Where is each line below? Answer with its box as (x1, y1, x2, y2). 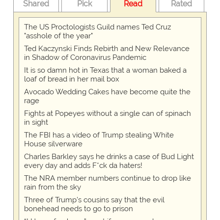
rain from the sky (24, 183, 81, 192)
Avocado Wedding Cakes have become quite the (24, 87, 191, 97)
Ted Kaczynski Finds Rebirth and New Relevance (24, 44, 190, 54)
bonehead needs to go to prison (24, 204, 133, 214)
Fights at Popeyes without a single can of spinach (24, 109, 191, 118)
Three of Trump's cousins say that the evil (24, 195, 165, 205)
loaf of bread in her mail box (24, 75, 119, 84)
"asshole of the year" (24, 31, 93, 41)
